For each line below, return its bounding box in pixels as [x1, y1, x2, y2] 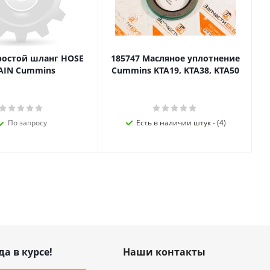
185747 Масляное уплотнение [110, 52, 240, 64]
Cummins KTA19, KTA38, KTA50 [111, 64, 239, 76]
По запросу [8, 118, 47, 128]
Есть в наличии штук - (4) [136, 118, 226, 128]
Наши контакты [122, 245, 206, 259]
